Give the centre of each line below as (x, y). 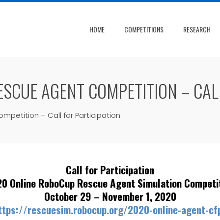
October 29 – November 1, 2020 (110, 196)
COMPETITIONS (144, 29)
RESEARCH (197, 29)
